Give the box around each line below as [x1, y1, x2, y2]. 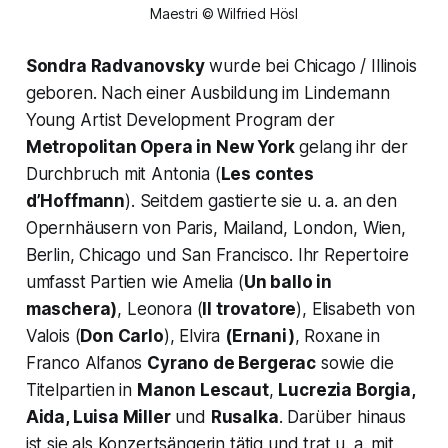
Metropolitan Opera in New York [25, 137, 295, 158]
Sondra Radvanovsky [25, 56, 205, 77]
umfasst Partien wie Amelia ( [25, 272, 244, 293]
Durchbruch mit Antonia [25, 164, 215, 185]
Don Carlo [80, 326, 164, 347]
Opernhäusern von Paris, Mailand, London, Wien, [25, 218, 406, 239]
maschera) [25, 299, 118, 320]
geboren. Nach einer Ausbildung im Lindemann [25, 83, 390, 104]
